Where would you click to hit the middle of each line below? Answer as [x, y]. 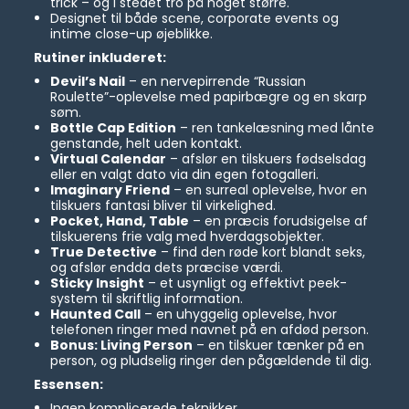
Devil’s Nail [87, 82]
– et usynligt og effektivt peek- [245, 283]
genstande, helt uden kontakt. [146, 144]
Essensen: [69, 385]
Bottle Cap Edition [113, 128]
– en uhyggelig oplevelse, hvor [238, 315]
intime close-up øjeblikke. [131, 34]
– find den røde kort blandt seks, [261, 252]
